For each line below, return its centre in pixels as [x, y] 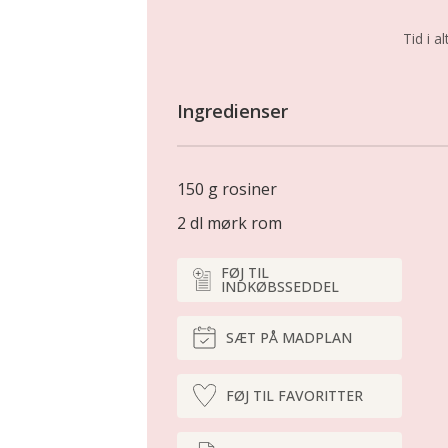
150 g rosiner [227, 188]
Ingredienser [232, 110]
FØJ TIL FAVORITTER [294, 395]
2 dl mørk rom [229, 222]
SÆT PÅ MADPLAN [289, 337]
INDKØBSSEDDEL [280, 286]
